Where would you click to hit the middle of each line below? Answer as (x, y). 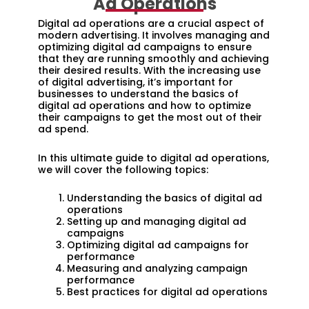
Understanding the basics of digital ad (165, 198)
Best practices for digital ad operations (167, 292)
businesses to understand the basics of (138, 94)
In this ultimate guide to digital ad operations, (153, 158)
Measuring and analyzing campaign (157, 269)
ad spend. (63, 129)
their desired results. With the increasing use (149, 71)
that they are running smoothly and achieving (153, 59)
